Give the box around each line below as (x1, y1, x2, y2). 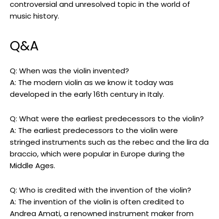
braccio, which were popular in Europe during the (10, 149, 185, 159)
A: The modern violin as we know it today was (10, 77, 174, 88)
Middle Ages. (10, 160, 55, 171)
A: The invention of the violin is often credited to (10, 197, 184, 207)
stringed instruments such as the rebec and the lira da (10, 137, 209, 148)
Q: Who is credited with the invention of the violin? (10, 185, 191, 196)
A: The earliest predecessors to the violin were (10, 125, 178, 136)
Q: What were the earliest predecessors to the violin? (10, 113, 204, 124)
